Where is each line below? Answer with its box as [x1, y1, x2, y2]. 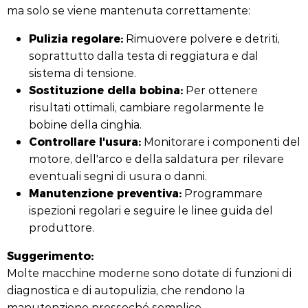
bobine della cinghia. [29, 117, 142, 131]
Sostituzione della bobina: [29, 81, 183, 98]
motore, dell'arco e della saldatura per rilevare [29, 151, 284, 166]
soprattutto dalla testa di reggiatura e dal [29, 48, 258, 63]
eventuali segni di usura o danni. [29, 168, 207, 183]
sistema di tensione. [29, 65, 136, 80]
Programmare [181, 186, 263, 200]
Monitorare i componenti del [141, 134, 300, 148]
